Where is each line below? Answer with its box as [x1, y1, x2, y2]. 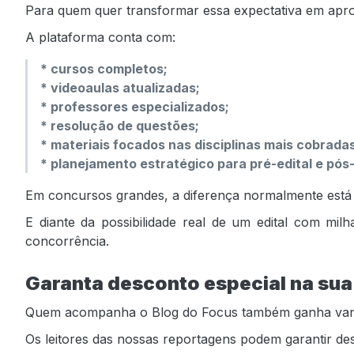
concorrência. [25, 232, 109, 249]
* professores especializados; [40, 99, 229, 115]
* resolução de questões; [40, 118, 199, 134]
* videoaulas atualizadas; [40, 80, 200, 96]
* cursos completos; [40, 61, 168, 77]
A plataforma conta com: [25, 29, 175, 46]
